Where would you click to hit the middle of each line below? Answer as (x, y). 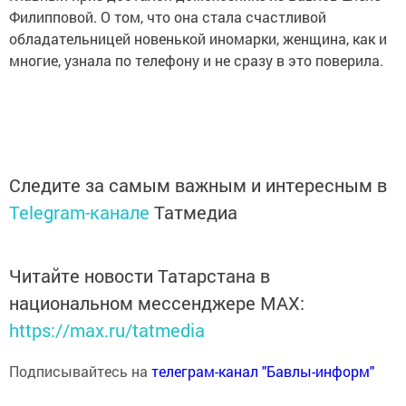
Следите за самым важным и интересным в (198, 185)
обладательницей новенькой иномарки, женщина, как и (198, 39)
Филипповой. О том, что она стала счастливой (168, 17)
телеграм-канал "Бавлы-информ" (263, 371)
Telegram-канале (79, 212)
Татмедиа (196, 212)
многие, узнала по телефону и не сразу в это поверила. (196, 60)
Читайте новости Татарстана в (140, 275)
